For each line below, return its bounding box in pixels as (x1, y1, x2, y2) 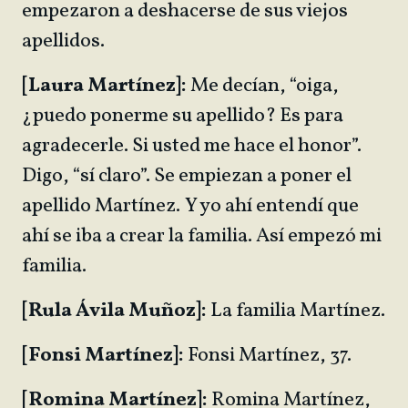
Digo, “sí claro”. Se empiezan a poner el (22, 162, 352, 190)
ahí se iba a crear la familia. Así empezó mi (22, 222, 382, 250)
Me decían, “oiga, (190, 72, 339, 100)
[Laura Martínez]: (22, 72, 190, 100)
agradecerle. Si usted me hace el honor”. (22, 132, 362, 160)
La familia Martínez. (207, 297, 385, 325)
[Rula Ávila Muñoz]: (22, 297, 207, 325)
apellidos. (22, 27, 108, 56)
